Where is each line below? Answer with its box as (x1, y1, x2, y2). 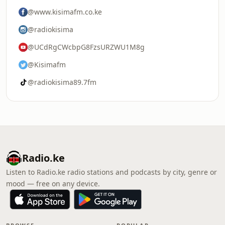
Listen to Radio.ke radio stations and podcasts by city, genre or (6, 167, 217, 177)
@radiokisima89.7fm (28, 77, 96, 87)
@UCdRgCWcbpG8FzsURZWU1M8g (28, 42, 145, 52)
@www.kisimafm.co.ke (28, 7, 102, 17)
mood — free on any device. (6, 179, 100, 188)
